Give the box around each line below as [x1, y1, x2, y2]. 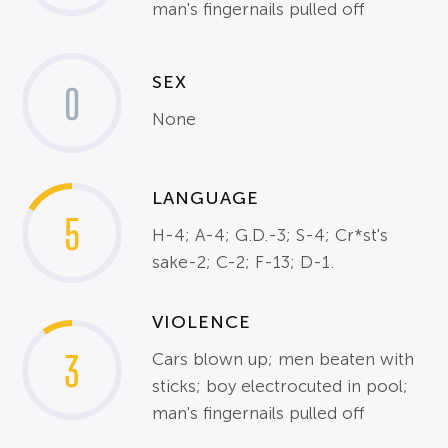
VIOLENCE [152, 311, 252, 332]
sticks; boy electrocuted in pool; [152, 376, 409, 396]
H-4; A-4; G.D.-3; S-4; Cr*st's [152, 226, 389, 246]
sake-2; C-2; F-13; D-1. [152, 253, 335, 273]
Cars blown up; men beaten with [152, 349, 415, 369]
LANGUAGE [152, 188, 260, 209]
